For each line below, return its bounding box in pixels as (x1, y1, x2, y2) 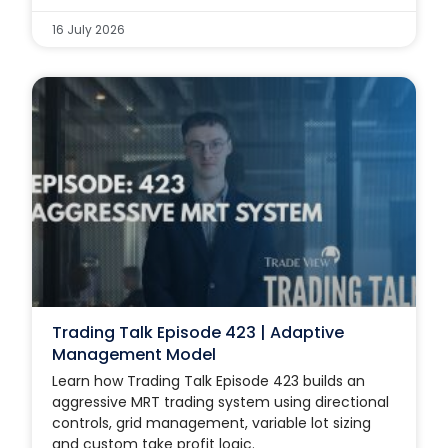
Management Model (52, 342, 217, 366)
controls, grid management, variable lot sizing (52, 412, 372, 433)
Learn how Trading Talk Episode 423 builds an (52, 370, 366, 391)
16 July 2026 (52, 20, 126, 38)
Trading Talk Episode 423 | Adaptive (52, 320, 345, 344)
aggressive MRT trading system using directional (52, 391, 390, 412)
